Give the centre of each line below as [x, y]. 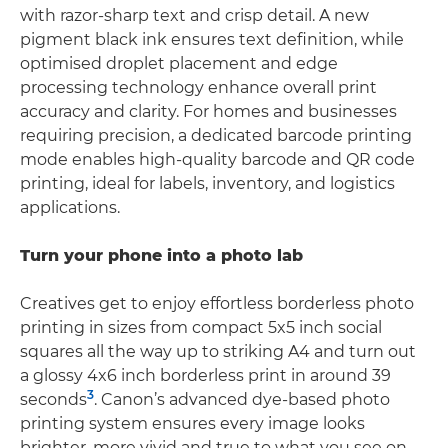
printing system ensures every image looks [192, 423]
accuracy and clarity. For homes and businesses [208, 111]
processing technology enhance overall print [198, 87]
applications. [70, 207]
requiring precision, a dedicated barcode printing [216, 135]
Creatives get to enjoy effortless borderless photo [217, 303]
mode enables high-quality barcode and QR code [217, 159]
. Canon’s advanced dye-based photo [242, 399]
